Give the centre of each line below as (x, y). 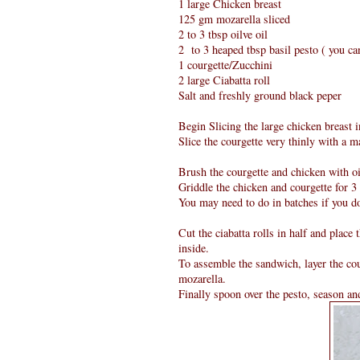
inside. (194, 247)
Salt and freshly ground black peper (260, 95)
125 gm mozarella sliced (234, 18)
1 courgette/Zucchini (225, 64)
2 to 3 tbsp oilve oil (223, 34)
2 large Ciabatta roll (224, 80)
